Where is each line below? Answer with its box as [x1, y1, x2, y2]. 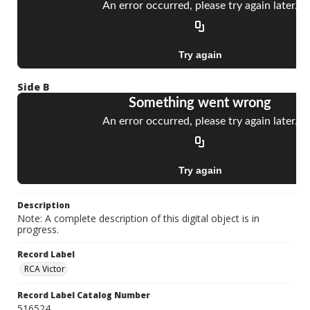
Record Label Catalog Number [17, 289, 150, 302]
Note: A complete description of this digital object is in [17, 212, 259, 226]
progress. [17, 223, 59, 237]
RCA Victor [24, 263, 65, 275]
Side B [17, 80, 50, 94]
